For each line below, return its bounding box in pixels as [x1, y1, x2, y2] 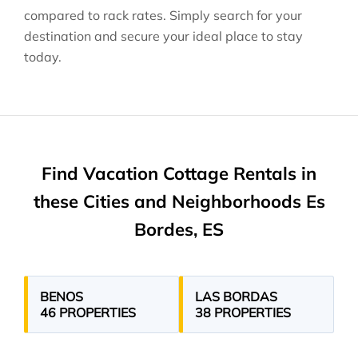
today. [24, 49, 62, 65]
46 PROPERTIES [40, 304, 136, 320]
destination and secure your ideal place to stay [24, 28, 303, 44]
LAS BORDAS [195, 288, 277, 304]
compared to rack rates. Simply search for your [24, 7, 302, 23]
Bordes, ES [134, 218, 224, 241]
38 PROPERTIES [195, 304, 291, 320]
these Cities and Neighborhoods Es [33, 190, 325, 213]
